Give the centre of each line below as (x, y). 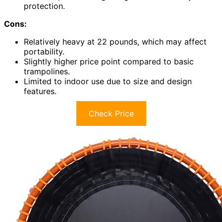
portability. (44, 52)
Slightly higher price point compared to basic (109, 62)
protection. (44, 6)
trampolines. (47, 72)
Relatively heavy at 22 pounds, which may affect (115, 42)
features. (40, 91)
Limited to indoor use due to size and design (108, 82)
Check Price (111, 114)
